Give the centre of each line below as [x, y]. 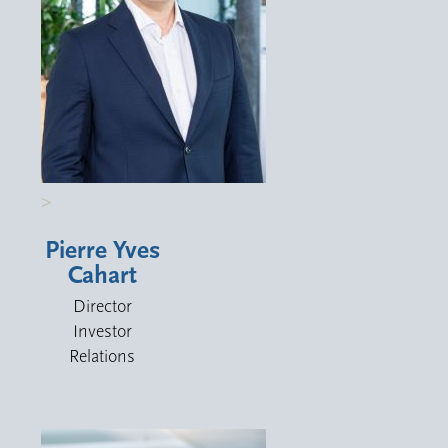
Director [102, 306]
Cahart [102, 275]
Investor [102, 331]
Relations [102, 356]
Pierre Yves [102, 250]
